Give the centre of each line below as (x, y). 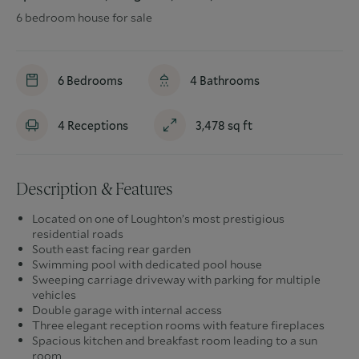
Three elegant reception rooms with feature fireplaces (178, 325)
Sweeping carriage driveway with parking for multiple (176, 279)
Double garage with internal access (127, 310)
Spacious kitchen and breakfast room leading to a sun (175, 340)
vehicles (54, 294)
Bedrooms (93, 80)
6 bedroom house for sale (84, 17)
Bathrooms (228, 80)
